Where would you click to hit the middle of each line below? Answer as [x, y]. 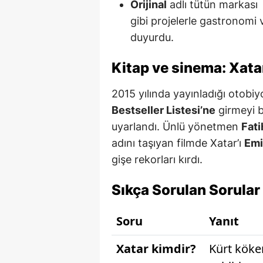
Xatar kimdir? [156, 248]
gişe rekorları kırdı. [157, 159]
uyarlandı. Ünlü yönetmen [176, 126]
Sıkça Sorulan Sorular [186, 190]
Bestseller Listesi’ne [163, 110]
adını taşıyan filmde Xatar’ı [178, 143]
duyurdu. [152, 37]
